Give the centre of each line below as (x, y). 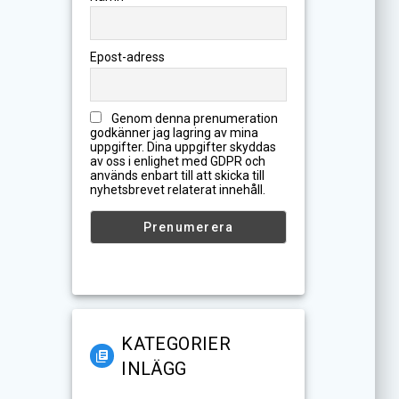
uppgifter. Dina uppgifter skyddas (183, 147)
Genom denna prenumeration (194, 118)
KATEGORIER (176, 343)
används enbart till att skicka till (178, 175)
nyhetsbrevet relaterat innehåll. (178, 189)
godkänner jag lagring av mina (175, 132)
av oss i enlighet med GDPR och (178, 161)
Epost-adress (128, 57)
